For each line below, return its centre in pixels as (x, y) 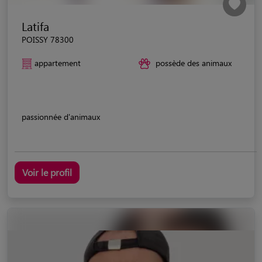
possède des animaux (194, 63)
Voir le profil (47, 172)
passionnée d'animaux (61, 116)
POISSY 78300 (48, 39)
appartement (58, 63)
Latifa (35, 26)
